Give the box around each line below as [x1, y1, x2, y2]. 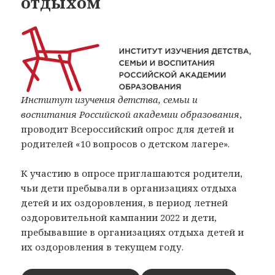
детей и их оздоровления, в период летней [21, 196, 228, 209]
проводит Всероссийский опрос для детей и [21, 122, 234, 135]
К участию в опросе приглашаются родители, [21, 166, 243, 179]
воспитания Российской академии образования [21, 107, 240, 120]
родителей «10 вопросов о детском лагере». [21, 137, 230, 150]
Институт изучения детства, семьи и [21, 93, 198, 106]
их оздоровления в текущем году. [21, 240, 184, 253]
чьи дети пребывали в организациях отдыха [21, 181, 238, 194]
